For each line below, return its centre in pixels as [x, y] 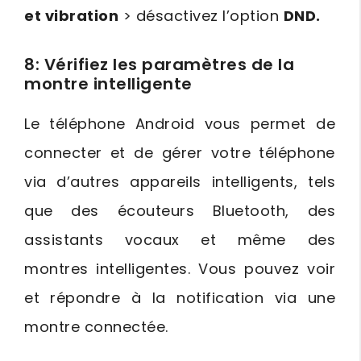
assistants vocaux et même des [180, 240]
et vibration [71, 16]
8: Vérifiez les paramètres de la [159, 65]
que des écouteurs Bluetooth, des [180, 211]
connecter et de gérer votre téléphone [180, 153]
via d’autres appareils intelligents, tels [180, 182]
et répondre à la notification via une [180, 298]
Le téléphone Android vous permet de [180, 124]
